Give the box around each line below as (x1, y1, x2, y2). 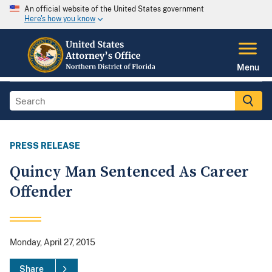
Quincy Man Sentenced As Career (10, 162, 249, 183)
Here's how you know (24, 15, 95, 24)
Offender (10, 182, 73, 203)
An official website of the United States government (24, 5, 204, 13)
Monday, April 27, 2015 (10, 237, 95, 248)
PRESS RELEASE (10, 141, 80, 151)
